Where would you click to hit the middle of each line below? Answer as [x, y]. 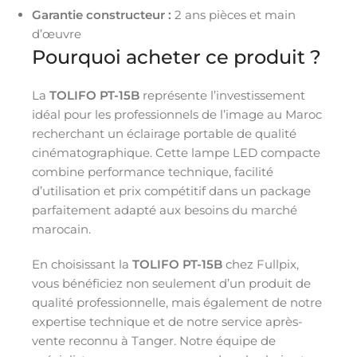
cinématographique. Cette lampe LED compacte [176, 152]
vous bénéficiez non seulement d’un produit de [171, 283]
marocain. [61, 229]
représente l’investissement [222, 95]
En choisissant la [82, 264]
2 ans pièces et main [233, 14]
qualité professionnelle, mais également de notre [177, 302]
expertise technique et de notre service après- [167, 321]
